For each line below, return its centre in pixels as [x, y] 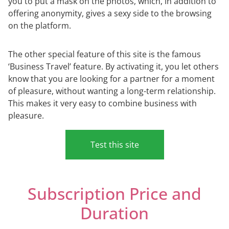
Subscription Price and [114, 193]
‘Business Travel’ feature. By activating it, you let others [113, 66]
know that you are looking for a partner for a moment [111, 78]
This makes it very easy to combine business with [102, 103]
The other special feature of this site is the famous [105, 54]
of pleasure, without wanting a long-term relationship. [112, 91]
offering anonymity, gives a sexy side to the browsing [110, 13]
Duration [114, 213]
